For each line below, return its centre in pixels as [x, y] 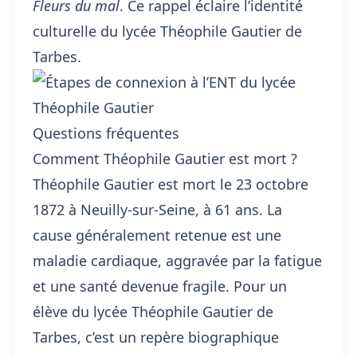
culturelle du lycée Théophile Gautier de [167, 31]
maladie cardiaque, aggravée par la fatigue [177, 261]
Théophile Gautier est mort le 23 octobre [171, 184]
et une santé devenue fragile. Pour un [160, 286]
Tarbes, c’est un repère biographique [156, 337]
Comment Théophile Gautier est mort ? [165, 159]
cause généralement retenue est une [157, 235]
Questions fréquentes [106, 133]
